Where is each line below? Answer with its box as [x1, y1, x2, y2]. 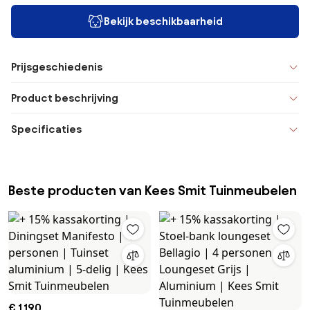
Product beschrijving [11, 92, 118, 104]
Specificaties [11, 123, 82, 135]
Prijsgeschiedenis [11, 61, 102, 73]
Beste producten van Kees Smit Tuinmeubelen [8, 183, 297, 198]
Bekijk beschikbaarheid [104, 15, 223, 27]
